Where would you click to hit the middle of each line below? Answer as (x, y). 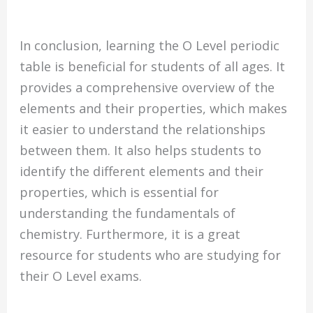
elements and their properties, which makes (154, 108)
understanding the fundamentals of (128, 213)
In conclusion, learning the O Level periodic (150, 45)
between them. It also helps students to (141, 150)
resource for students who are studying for (151, 255)
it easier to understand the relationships (143, 129)
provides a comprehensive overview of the (147, 87)
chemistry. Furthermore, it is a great (130, 234)
